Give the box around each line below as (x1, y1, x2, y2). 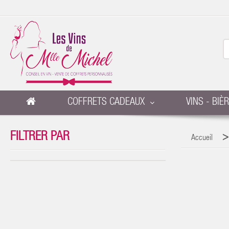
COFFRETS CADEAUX (67, 98, 145, 108)
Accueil (191, 134, 213, 143)
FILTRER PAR (10, 131, 70, 144)
